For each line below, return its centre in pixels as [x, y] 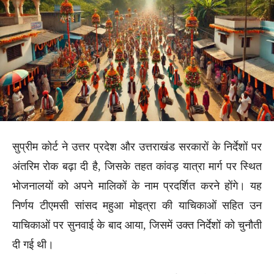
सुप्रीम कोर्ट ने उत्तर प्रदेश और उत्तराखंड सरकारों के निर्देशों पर [137, 146]
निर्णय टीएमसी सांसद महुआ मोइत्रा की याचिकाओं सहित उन [137, 205]
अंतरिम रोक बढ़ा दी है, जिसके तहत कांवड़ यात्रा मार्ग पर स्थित [137, 166]
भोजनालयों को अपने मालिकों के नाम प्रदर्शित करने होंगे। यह [137, 186]
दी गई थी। [33, 244]
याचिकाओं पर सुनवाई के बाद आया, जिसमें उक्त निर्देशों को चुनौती [137, 225]
